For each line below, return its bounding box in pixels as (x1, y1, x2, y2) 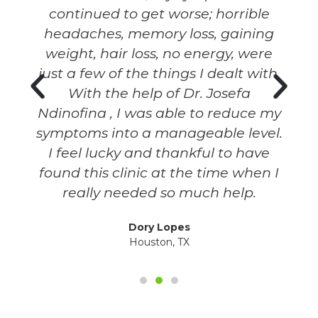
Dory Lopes (128, 220, 190, 234)
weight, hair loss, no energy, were (45, 44, 273, 62)
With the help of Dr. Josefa (67, 84, 251, 102)
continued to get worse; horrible (48, 4, 270, 22)
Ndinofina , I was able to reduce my (37, 104, 281, 121)
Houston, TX (128, 235, 190, 248)
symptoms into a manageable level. (35, 124, 283, 141)
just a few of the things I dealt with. (38, 64, 280, 82)
